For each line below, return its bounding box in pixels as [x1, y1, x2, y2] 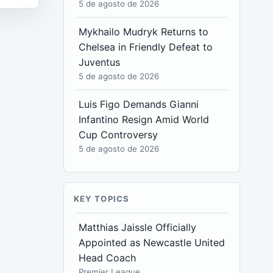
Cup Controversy [79, 129, 158, 141]
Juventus [79, 56, 121, 68]
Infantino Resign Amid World [79, 113, 210, 126]
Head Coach [79, 252, 136, 264]
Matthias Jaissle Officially [79, 221, 197, 233]
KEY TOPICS [74, 194, 129, 204]
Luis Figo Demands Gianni [79, 98, 199, 110]
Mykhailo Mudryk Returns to [79, 26, 209, 38]
